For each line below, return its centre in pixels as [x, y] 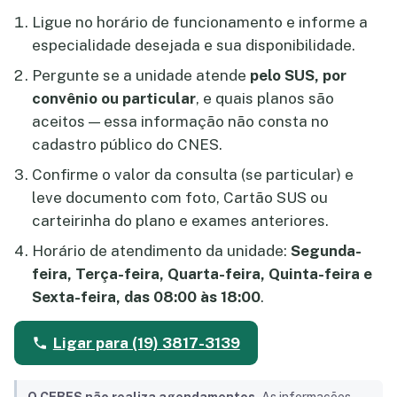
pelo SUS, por [298, 76]
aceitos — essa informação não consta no [180, 122]
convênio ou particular [114, 99]
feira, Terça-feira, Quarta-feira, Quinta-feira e [202, 274]
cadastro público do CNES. [127, 145]
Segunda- [326, 251]
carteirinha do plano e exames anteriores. [180, 221]
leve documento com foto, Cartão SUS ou [180, 198]
